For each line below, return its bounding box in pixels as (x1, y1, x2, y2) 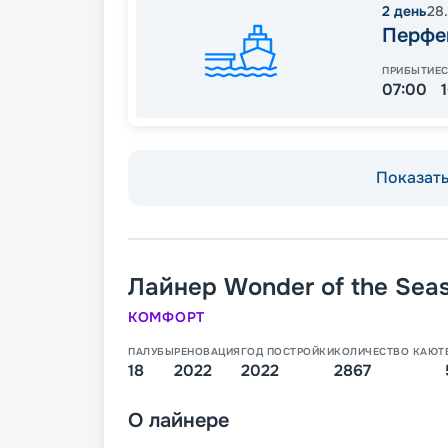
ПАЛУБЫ (128, 345, 174, 359)
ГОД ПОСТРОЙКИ (240, 345, 334, 359)
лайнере (149, 408, 229, 434)
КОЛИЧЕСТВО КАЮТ (334, 345, 445, 359)
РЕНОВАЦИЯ (174, 345, 241, 359)
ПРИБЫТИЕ (382, 64, 441, 78)
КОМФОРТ (128, 308, 205, 327)
